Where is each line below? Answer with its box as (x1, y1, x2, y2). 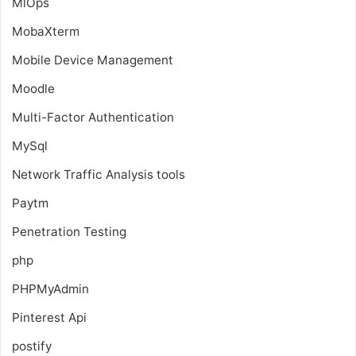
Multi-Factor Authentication (12, 109, 174, 125)
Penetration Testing (12, 223, 126, 239)
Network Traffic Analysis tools (12, 166, 185, 182)
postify (12, 338, 52, 354)
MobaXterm (12, 23, 79, 39)
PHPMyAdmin (12, 281, 89, 296)
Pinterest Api (12, 309, 87, 325)
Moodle (12, 80, 55, 96)
